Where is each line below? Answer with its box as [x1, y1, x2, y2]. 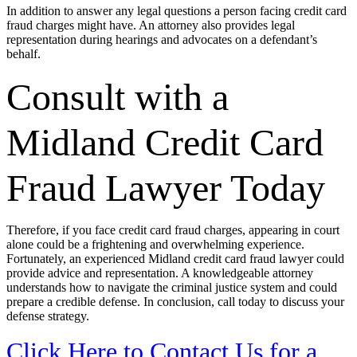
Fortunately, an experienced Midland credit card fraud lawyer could [6, 252, 344, 265]
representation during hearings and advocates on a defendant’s [6, 33, 317, 46]
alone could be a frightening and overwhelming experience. [6, 237, 304, 251]
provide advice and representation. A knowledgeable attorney [6, 266, 313, 280]
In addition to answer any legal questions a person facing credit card [6, 4, 347, 18]
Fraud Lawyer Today [6, 167, 325, 209]
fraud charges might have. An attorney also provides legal [6, 18, 295, 32]
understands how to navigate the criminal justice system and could [6, 280, 337, 294]
